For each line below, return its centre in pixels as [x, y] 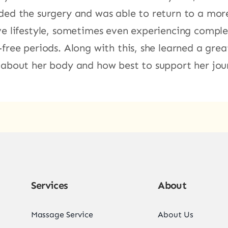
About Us [176, 214]
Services [49, 185]
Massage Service [62, 214]
